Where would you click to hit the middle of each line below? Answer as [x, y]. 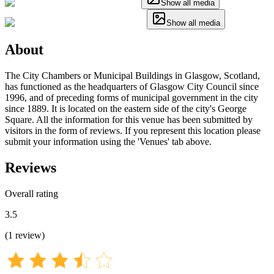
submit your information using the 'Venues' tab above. [108, 141]
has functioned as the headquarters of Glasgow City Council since [132, 86]
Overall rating [31, 193]
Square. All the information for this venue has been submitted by [129, 119]
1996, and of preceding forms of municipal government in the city [131, 97]
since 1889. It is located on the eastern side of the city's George [126, 108]
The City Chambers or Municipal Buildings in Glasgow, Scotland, [132, 75]
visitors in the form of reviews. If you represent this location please [133, 130]
